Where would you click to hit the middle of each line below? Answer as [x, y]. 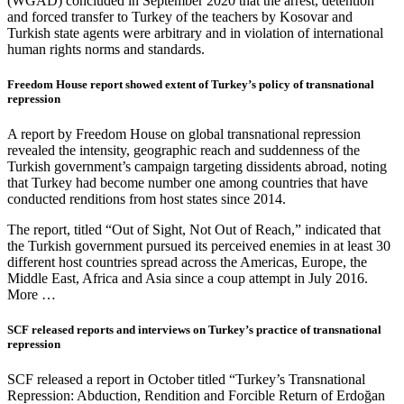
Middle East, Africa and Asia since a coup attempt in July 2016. [188, 279]
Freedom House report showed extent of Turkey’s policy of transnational [191, 84]
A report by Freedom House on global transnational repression [184, 134]
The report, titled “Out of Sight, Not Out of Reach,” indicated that [194, 230]
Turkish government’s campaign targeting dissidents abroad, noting [197, 167]
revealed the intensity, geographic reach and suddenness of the [184, 151]
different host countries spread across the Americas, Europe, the [187, 262]
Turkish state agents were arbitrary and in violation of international [195, 32]
